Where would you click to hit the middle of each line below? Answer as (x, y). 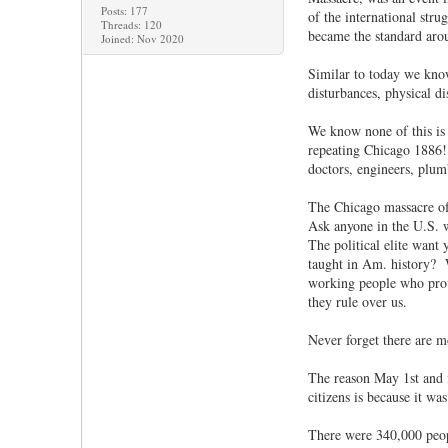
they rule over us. (357, 302)
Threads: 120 (131, 25)
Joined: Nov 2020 (142, 39)
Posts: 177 (124, 11)
